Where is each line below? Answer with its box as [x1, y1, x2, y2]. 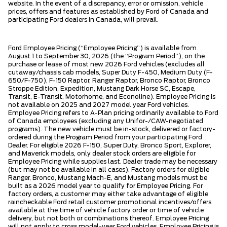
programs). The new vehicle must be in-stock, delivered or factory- [8, 126, 215, 132]
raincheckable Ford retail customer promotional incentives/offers [8, 199, 211, 205]
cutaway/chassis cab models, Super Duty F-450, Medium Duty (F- [8, 69, 213, 75]
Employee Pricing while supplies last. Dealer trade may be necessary [8, 158, 217, 165]
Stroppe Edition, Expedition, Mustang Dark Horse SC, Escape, [8, 85, 196, 92]
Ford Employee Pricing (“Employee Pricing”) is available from [8, 45, 197, 51]
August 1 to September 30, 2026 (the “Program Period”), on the [8, 53, 205, 59]
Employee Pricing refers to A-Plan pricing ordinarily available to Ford [8, 109, 218, 116]
